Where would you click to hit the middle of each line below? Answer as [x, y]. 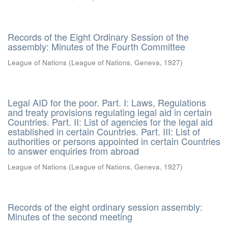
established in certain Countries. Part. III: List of [104, 131]
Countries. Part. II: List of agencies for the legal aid [110, 122]
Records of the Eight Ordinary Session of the [98, 37]
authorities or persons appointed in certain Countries [114, 141]
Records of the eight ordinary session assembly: [105, 207]
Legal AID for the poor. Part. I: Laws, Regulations [107, 102]
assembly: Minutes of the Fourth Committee [96, 46]
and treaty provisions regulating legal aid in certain [110, 112]
